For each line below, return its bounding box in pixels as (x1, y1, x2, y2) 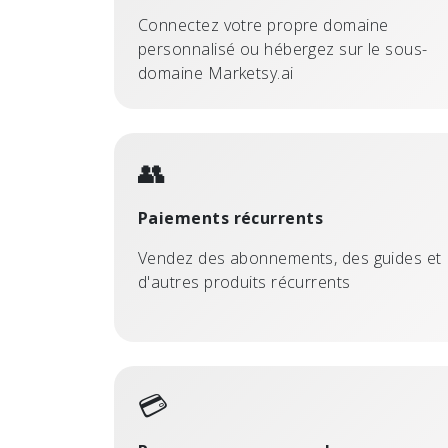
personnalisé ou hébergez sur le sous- (138, 38, 428, 60)
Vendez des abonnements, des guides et (138, 247, 442, 269)
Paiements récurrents (138, 207, 323, 229)
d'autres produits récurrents (138, 271, 351, 293)
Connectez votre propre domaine (138, 14, 389, 36)
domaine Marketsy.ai (138, 62, 294, 84)
